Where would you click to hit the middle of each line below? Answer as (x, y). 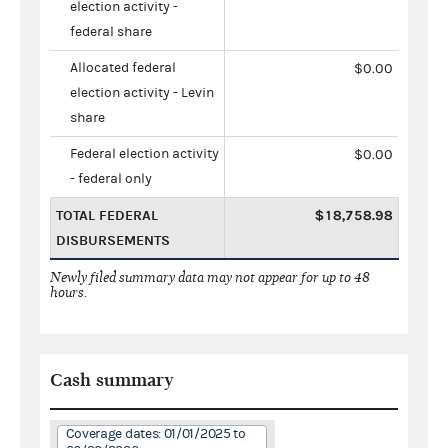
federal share (111, 31)
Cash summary (112, 380)
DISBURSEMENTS (113, 240)
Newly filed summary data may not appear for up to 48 (210, 277)
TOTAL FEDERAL (107, 215)
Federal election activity (144, 153)
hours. (69, 292)
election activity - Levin (142, 92)
